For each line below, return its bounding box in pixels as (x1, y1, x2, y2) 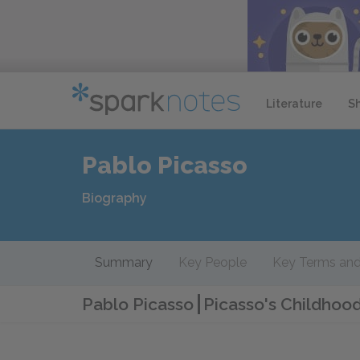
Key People (178, 255, 247, 270)
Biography (82, 190, 147, 206)
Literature (266, 96, 322, 110)
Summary (95, 255, 153, 270)
